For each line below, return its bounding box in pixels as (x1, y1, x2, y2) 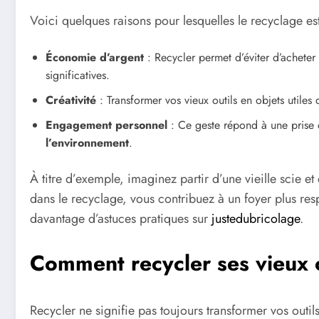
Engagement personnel (46, 117, 167, 134)
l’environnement (46, 135, 129, 152)
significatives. (46, 67, 110, 84)
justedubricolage (211, 209, 300, 229)
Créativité (46, 92, 96, 109)
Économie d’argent (46, 49, 144, 66)
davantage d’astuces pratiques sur (30, 209, 211, 229)
